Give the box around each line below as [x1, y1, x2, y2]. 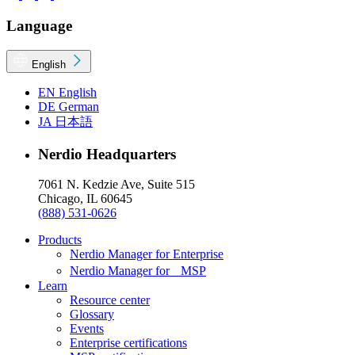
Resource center [70, 293, 150, 307]
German [55, 99, 99, 113]
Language [6, 17, 72, 35]
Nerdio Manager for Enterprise [70, 247, 223, 261]
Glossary [70, 307, 114, 322]
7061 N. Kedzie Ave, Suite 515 [38, 177, 195, 192]
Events [70, 322, 104, 336]
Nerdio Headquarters [38, 145, 176, 162]
